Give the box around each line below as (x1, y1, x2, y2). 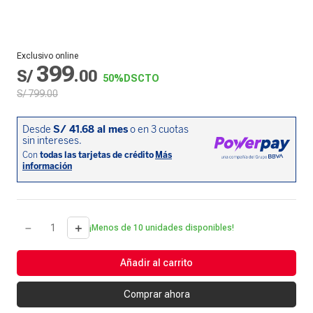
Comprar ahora (123, 288, 190, 300)
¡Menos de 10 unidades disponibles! (89, 222, 234, 233)
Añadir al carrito (120, 256, 193, 268)
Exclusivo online (17, 51, 78, 61)
